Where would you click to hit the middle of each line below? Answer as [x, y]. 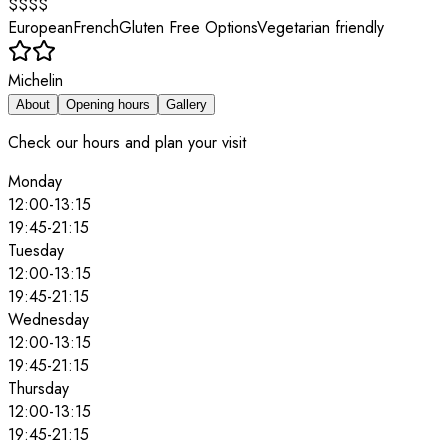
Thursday [38, 388]
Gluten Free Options [188, 27]
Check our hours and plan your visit [127, 142]
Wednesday [48, 319]
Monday [35, 181]
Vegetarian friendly [320, 27]
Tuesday [36, 250]
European [40, 27]
